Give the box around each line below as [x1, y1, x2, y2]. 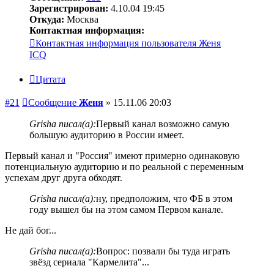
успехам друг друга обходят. [5, 172, 122, 183]
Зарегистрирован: [29, 3, 108, 14]
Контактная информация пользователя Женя [35, 38, 221, 49]
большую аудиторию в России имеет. [29, 130, 184, 140]
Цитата [35, 74, 65, 84]
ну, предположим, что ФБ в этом [96, 193, 232, 204]
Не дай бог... [5, 225, 56, 235]
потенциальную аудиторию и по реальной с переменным [5, 161, 243, 172]
